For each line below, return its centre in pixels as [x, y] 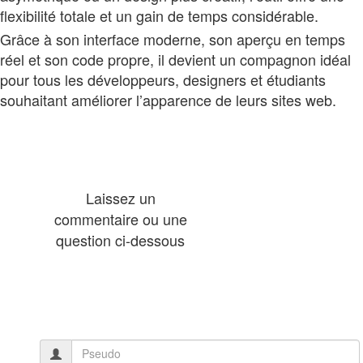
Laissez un [120, 197]
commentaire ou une [120, 218]
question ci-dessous [121, 239]
